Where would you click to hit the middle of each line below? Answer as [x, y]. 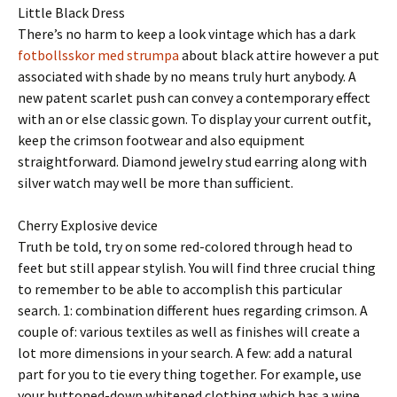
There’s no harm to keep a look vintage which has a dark [187, 34]
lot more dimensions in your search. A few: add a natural [185, 353]
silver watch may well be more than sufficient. [156, 183]
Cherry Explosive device [88, 225]
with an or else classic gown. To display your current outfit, [195, 119]
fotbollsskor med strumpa [98, 55]
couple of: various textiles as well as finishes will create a [189, 331]
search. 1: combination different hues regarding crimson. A [193, 310]
